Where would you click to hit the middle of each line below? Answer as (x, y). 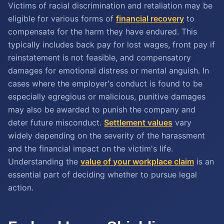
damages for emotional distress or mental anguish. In (108, 70)
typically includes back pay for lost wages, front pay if (111, 44)
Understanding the (44, 161)
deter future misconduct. (56, 122)
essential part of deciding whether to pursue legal (102, 174)
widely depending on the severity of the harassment (106, 135)
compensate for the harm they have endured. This (102, 31)
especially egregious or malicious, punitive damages (107, 96)
